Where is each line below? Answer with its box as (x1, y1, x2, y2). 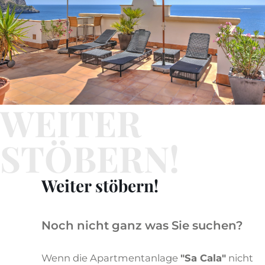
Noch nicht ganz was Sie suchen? (41, 218, 243, 232)
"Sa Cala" (180, 252, 226, 264)
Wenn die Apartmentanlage (41, 252, 180, 264)
